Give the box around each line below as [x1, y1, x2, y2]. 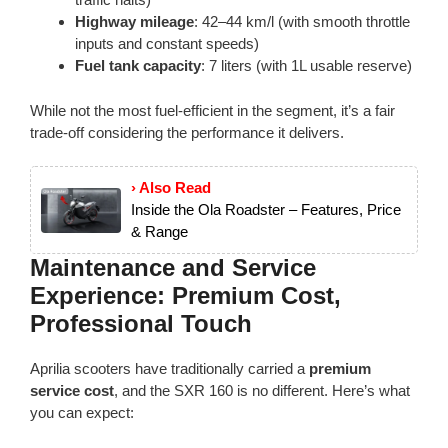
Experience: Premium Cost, [30, 282, 341, 310]
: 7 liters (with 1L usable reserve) [201, 57, 412, 75]
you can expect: [30, 404, 134, 422]
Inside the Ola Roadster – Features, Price [131, 201, 401, 219]
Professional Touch [30, 310, 252, 338]
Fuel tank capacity [75, 57, 201, 75]
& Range [131, 223, 188, 241]
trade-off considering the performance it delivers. [30, 123, 344, 141]
